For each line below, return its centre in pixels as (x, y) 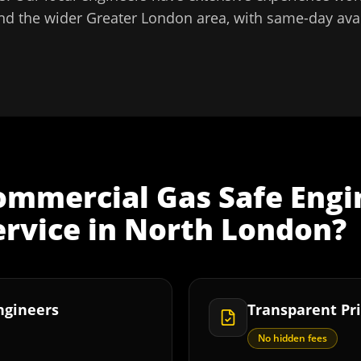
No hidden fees (293, 338)
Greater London (139, 18)
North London (228, 229)
